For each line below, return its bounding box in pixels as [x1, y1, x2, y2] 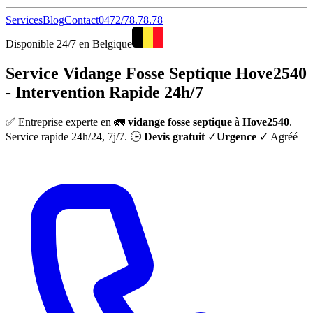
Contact [64, 14, 99, 26]
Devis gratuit [144, 130, 205, 143]
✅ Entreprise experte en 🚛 [6, 115, 128, 128]
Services [6, 14, 43, 26]
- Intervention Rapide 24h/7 [6, 82, 203, 101]
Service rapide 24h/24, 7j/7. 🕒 [6, 130, 144, 143]
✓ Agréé [256, 130, 298, 143]
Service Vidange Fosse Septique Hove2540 [6, 64, 307, 82]
